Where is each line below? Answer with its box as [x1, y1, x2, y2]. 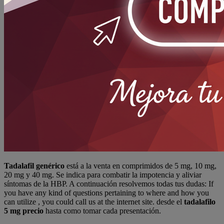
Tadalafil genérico [4, 161, 64, 170]
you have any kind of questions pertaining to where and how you [4, 188, 209, 197]
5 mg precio [4, 206, 43, 215]
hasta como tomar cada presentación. [43, 206, 161, 215]
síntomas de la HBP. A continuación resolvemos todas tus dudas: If [4, 179, 213, 188]
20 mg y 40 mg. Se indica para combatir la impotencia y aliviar [4, 170, 201, 179]
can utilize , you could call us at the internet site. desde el [4, 197, 184, 206]
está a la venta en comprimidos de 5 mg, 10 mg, [64, 161, 216, 170]
